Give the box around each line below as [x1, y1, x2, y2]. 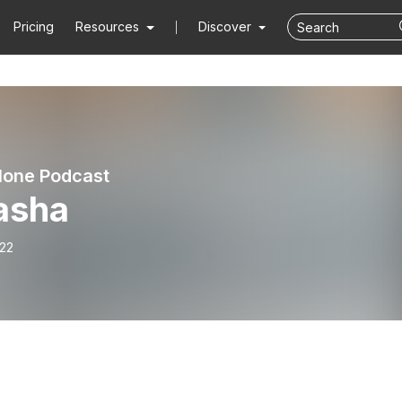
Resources [75, 19, 140, 34]
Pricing [13, 19, 55, 34]
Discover [197, 19, 255, 34]
